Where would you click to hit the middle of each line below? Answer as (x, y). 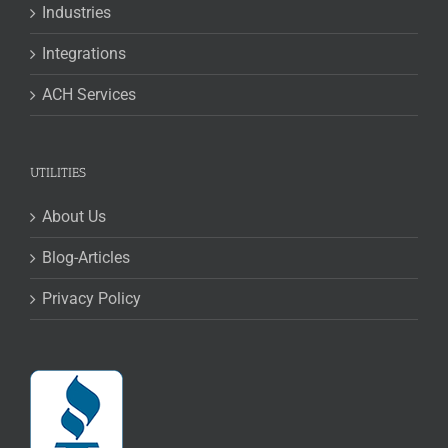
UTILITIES (58, 173)
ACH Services (89, 95)
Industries (76, 13)
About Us (74, 217)
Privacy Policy (91, 299)
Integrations (84, 54)
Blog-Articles (86, 258)
